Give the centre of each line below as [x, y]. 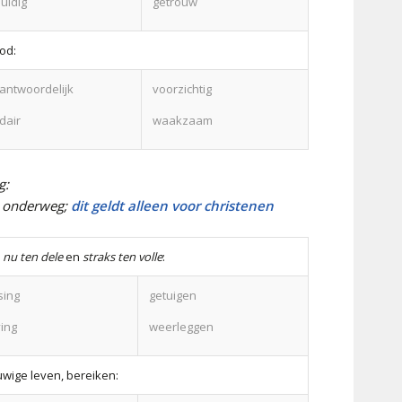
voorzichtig [182, 88]
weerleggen [181, 326]
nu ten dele [33, 256]
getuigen [173, 295]
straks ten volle [122, 256]
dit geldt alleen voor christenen [172, 205]
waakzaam [183, 120]
